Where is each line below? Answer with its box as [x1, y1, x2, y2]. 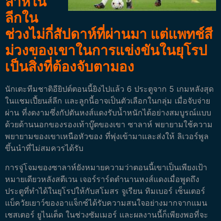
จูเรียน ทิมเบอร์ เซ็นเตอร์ [121, 185, 205, 196]
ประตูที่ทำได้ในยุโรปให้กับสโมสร [5, 185, 121, 196]
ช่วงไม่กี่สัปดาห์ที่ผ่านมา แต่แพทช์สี [5, 26, 213, 43]
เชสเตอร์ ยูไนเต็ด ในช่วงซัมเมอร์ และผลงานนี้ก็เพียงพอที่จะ [5, 209, 208, 220]
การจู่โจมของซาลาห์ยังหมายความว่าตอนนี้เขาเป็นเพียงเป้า [5, 162, 207, 172]
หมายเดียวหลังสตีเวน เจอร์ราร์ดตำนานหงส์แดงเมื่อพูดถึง [5, 174, 199, 184]
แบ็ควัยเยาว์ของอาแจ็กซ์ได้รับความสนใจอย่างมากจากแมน [5, 197, 207, 208]
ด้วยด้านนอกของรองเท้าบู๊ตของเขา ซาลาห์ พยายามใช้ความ [5, 119, 213, 130]
